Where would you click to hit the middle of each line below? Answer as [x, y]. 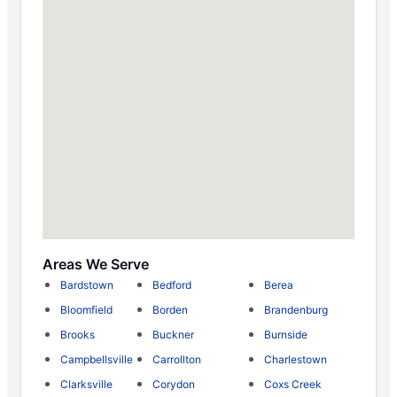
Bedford [172, 285]
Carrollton [177, 360]
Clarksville [86, 385]
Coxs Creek [292, 385]
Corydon [174, 385]
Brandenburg [296, 310]
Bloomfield [86, 310]
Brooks [78, 335]
